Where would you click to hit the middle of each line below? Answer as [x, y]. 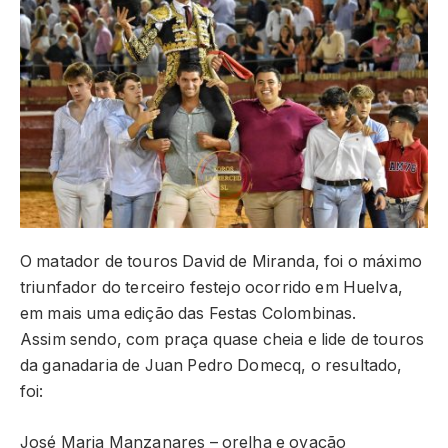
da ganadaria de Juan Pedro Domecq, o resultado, [211, 365]
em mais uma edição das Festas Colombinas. [188, 313]
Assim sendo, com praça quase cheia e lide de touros [222, 339]
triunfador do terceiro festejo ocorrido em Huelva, [211, 287]
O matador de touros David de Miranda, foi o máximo [221, 261]
